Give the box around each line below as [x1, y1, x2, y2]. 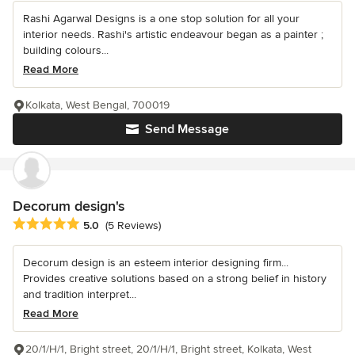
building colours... [23, 44, 109, 58]
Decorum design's [13, 197, 124, 216]
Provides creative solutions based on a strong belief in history [23, 272, 326, 286]
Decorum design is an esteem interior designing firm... [23, 256, 288, 270]
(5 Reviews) [105, 219, 161, 233]
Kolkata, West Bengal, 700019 [25, 98, 170, 113]
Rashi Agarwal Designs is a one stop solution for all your [23, 12, 300, 26]
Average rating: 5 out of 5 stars [12, 216, 181, 233]
